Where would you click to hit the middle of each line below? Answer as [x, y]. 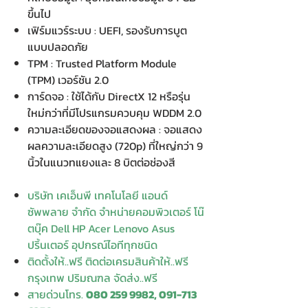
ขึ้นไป [39, 14]
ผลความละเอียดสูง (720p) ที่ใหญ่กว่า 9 [115, 146]
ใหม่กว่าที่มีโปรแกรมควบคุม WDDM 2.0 [114, 113]
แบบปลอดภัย [58, 47]
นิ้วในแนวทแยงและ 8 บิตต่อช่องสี [101, 162]
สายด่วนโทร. [57, 294]
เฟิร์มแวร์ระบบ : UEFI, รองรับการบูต [107, 30]
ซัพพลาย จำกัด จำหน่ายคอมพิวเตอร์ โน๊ [116, 212]
